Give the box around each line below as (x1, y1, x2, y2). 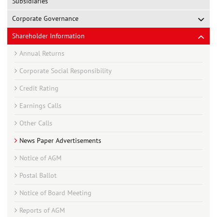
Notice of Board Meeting (19, 188, 92, 197)
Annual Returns (19, 49, 64, 58)
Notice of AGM (19, 154, 62, 162)
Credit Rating (19, 84, 59, 93)
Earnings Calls (19, 101, 62, 110)
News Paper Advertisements (19, 136, 101, 145)
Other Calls (19, 119, 52, 127)
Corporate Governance (12, 14, 78, 23)
